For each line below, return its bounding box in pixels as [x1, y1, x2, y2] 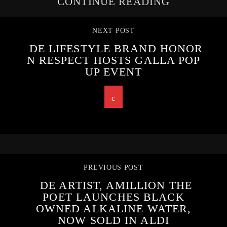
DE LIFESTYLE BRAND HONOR [29, 42, 203, 55]
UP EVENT [85, 65, 142, 79]
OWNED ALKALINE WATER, [35, 202, 192, 215]
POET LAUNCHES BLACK [43, 191, 184, 204]
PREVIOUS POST [84, 164, 143, 172]
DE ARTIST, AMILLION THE [40, 179, 192, 192]
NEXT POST [92, 27, 135, 35]
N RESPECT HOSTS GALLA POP [26, 54, 201, 67]
